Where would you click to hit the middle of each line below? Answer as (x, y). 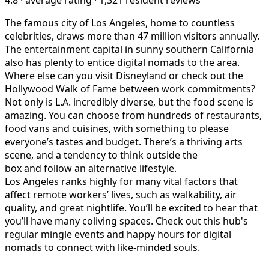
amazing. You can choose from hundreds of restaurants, (133, 115)
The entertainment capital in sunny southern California (129, 49)
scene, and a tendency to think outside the (101, 155)
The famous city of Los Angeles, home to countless (120, 23)
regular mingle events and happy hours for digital (118, 234)
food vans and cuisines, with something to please (117, 128)
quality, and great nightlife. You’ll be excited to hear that (131, 207)
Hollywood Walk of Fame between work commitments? (130, 89)
